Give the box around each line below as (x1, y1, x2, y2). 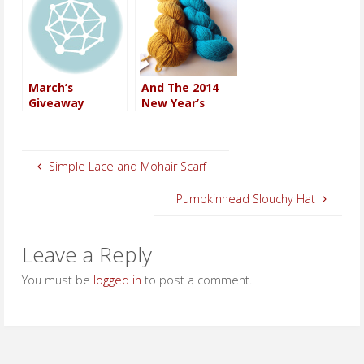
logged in (93, 272, 141, 288)
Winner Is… (28, 110, 91, 126)
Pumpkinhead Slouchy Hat (176, 191, 316, 207)
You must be (21, 272, 93, 288)
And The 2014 (141, 79, 219, 95)
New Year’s (141, 94, 205, 110)
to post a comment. (141, 272, 252, 288)
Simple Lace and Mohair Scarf (48, 158, 206, 174)
